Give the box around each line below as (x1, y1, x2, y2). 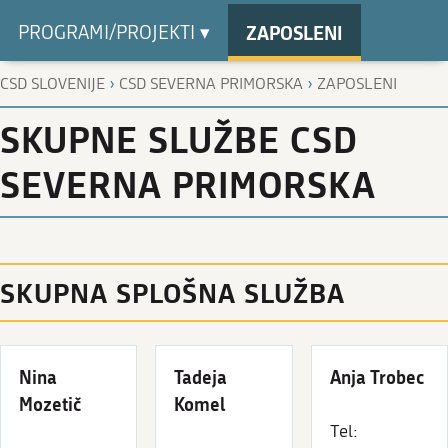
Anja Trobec (329, 363, 425, 390)
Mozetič (19, 390, 82, 417)
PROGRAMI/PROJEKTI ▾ (18, 21, 210, 44)
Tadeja (174, 363, 228, 390)
